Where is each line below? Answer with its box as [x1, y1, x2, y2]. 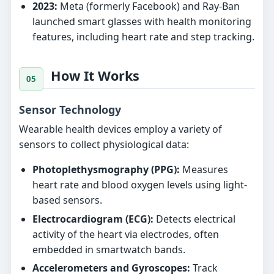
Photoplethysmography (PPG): [32, 163, 180, 177]
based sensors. [32, 193, 102, 207]
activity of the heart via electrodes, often [32, 227, 219, 241]
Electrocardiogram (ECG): [32, 212, 154, 226]
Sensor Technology [19, 102, 122, 117]
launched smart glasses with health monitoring [32, 15, 251, 29]
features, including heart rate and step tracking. [32, 30, 254, 44]
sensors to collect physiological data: [19, 138, 190, 152]
